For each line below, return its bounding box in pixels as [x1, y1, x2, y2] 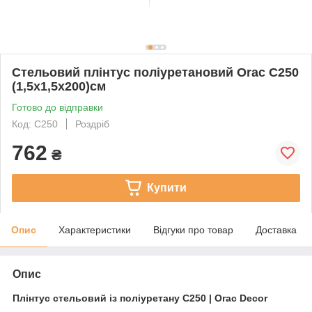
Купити [146, 181, 187, 194]
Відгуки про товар [153, 224, 233, 235]
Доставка [256, 224, 297, 235]
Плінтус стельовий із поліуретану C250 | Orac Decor [13, 292, 267, 304]
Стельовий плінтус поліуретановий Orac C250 [12, 65, 299, 79]
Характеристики [58, 224, 131, 235]
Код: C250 [12, 118, 58, 130]
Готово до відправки [12, 101, 103, 113]
